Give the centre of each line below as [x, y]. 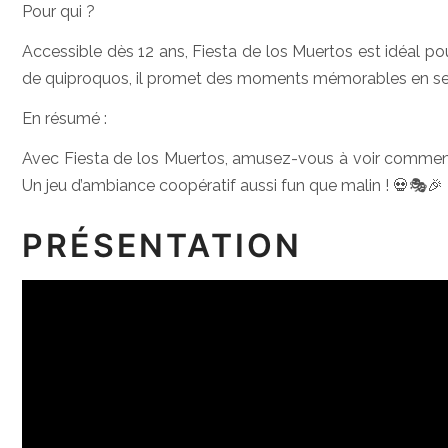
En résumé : [64, 118]
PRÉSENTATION [162, 245]
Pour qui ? [58, 11]
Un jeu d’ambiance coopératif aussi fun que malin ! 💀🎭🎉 [232, 185]
